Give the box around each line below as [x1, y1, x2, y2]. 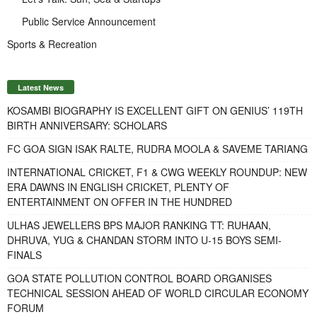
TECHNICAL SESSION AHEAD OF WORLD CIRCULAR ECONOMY [7, 285, 309, 300]
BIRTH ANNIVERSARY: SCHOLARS [7, 117, 167, 132]
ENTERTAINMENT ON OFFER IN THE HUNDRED [7, 194, 232, 209]
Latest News [18, 81, 64, 93]
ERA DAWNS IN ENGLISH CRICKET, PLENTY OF [7, 179, 229, 194]
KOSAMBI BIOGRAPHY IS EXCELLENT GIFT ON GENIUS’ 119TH [7, 103, 303, 117]
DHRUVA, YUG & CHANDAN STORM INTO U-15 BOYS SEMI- [7, 232, 282, 247]
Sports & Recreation [7, 36, 97, 51]
